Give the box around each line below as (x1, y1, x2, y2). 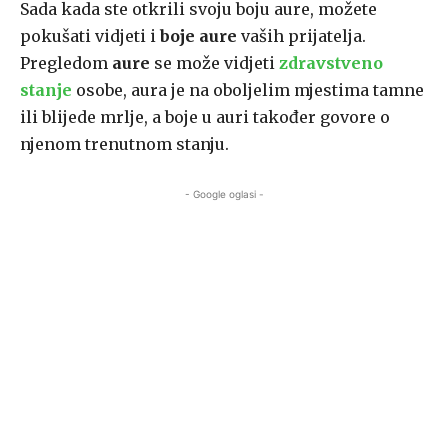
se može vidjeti (154, 53, 279, 74)
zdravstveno (279, 53, 383, 74)
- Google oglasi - (184, 188, 264, 201)
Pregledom (20, 53, 112, 74)
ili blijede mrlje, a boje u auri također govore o (20, 107, 390, 128)
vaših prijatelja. (237, 26, 366, 47)
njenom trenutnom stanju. (20, 134, 229, 155)
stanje (20, 80, 72, 101)
